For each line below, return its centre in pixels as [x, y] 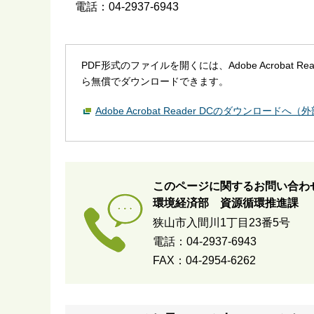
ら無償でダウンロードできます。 [155, 81]
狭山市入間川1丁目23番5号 [221, 223]
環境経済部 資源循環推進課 [226, 203]
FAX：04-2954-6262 [204, 261]
